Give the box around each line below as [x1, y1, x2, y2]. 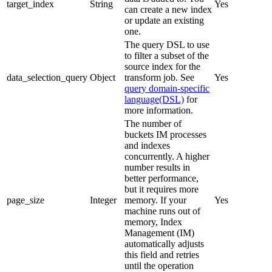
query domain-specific [124, 83, 209, 94]
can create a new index [124, 4, 212, 15]
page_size [7, 195, 44, 206]
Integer [90, 195, 117, 206]
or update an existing [124, 15, 204, 26]
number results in [124, 162, 190, 173]
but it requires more [124, 184, 199, 195]
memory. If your [124, 195, 186, 206]
